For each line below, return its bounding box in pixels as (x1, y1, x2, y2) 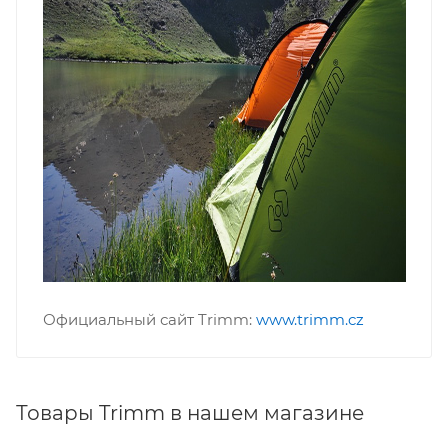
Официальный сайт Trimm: (42, 309, 256, 329)
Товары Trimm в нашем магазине (16, 401, 364, 426)
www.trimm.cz (255, 309, 364, 329)
